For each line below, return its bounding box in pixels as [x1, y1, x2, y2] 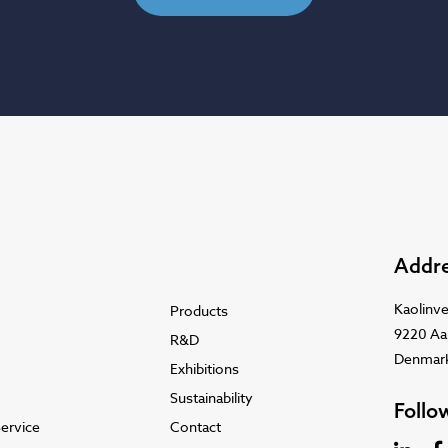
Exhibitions [169, 359, 239, 378]
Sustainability [169, 388, 253, 407]
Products [169, 301, 228, 320]
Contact [169, 417, 221, 436]
